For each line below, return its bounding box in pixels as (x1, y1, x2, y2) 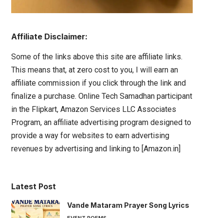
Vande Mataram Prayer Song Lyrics (67, 200, 189, 209)
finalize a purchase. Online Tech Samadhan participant (11, 91, 192, 101)
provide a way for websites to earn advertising (11, 130, 169, 140)
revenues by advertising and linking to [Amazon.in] (11, 144, 181, 153)
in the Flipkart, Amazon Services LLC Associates (11, 104, 176, 114)
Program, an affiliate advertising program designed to (11, 117, 191, 127)
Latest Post (11, 181, 56, 191)
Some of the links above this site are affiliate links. (11, 52, 182, 61)
